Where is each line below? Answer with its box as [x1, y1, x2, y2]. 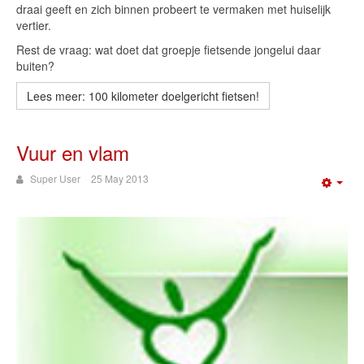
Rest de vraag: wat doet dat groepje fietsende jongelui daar [16, 41, 321, 58]
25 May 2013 [91, 171, 149, 186]
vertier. [16, 17, 51, 34]
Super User [30, 171, 80, 186]
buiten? [16, 58, 54, 75]
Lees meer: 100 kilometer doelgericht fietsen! [27, 88, 259, 105]
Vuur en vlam [16, 138, 129, 167]
